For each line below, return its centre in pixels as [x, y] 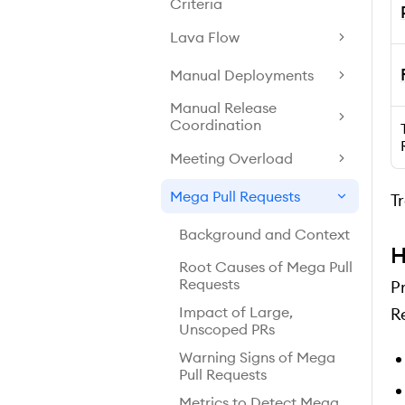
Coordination [216, 125]
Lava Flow [205, 37]
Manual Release [223, 108]
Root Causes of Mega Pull [266, 267]
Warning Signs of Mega [257, 357]
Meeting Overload [231, 158]
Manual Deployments [242, 75]
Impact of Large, [236, 312]
